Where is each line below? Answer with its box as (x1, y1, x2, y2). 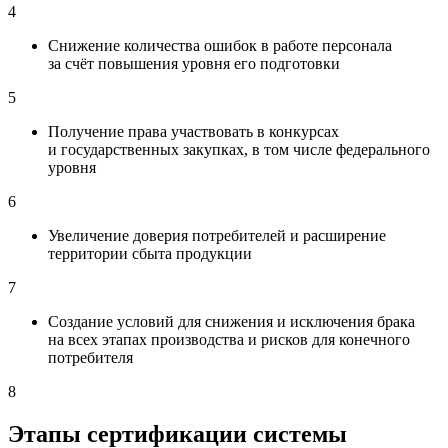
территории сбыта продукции (48, 245, 252, 263)
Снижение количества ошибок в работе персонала (48, 37, 392, 55)
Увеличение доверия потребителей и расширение (48, 227, 386, 245)
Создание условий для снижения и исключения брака (48, 313, 415, 331)
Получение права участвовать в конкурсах (48, 123, 339, 141)
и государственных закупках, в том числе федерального (48, 141, 430, 159)
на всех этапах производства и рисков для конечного (48, 331, 410, 349)
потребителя (48, 349, 133, 367)
